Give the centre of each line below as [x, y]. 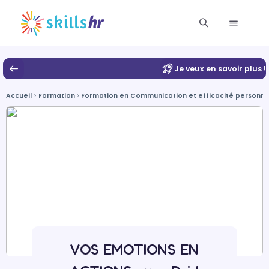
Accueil [19, 96]
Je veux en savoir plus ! [220, 68]
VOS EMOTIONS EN [134, 249]
